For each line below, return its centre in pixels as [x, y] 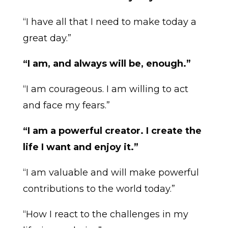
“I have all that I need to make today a [109, 22]
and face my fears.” [66, 106]
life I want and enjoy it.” [80, 147]
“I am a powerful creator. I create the [112, 131]
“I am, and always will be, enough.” [107, 64]
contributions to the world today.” [99, 189]
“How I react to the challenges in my [105, 215]
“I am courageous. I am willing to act [105, 89]
